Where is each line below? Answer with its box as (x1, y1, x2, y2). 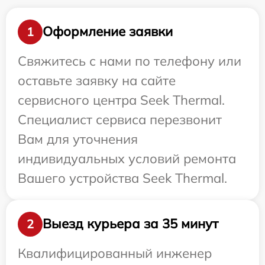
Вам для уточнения (18, 130, 138, 147)
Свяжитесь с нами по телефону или (18, 52, 241, 69)
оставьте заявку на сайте (18, 72, 176, 89)
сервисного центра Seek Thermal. (18, 91, 225, 108)
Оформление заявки (43, 23, 173, 40)
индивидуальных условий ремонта (18, 150, 236, 167)
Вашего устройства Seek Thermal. (18, 169, 227, 186)
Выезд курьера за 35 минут (43, 215, 218, 232)
